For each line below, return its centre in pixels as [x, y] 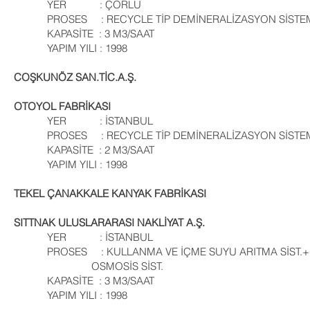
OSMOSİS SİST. [89, 266]
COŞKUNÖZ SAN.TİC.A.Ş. [75, 77]
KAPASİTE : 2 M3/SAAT [84, 150]
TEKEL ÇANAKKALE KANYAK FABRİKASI [110, 193]
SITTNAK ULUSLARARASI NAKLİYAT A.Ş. [109, 222]
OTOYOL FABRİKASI [62, 106]
